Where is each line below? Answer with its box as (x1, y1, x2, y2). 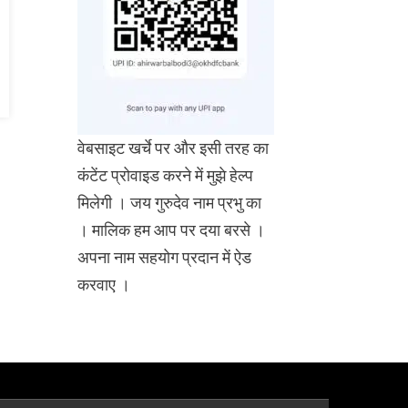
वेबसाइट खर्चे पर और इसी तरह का (77, 138, 270, 158)
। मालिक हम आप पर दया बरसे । (77, 220, 266, 240)
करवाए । (77, 275, 131, 294)
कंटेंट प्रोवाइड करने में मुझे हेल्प (77, 166, 254, 185)
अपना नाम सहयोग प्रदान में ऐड (77, 248, 252, 267)
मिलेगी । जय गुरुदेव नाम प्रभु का (77, 193, 262, 212)
